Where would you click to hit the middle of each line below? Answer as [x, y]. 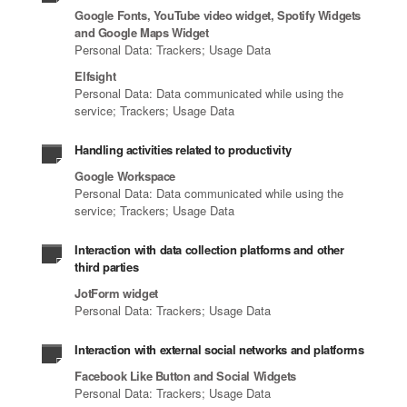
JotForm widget [116, 293]
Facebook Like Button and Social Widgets [185, 376]
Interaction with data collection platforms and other [209, 249]
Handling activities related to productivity [183, 149]
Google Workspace [125, 176]
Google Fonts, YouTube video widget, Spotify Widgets [218, 15]
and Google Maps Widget [142, 32]
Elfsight [95, 76]
